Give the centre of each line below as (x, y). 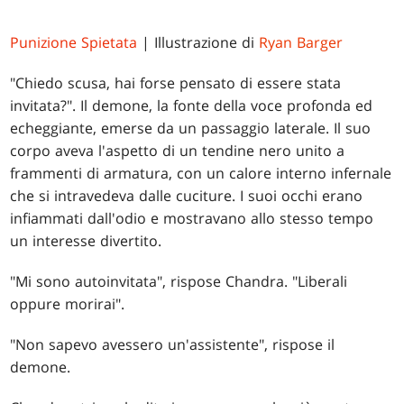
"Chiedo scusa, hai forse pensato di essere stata (176, 83)
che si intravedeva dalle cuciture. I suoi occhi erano (187, 196)
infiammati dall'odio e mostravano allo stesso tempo (192, 219)
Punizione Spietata (74, 43)
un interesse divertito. (86, 241)
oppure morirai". (68, 304)
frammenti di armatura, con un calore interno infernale (201, 174)
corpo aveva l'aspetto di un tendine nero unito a (178, 151)
